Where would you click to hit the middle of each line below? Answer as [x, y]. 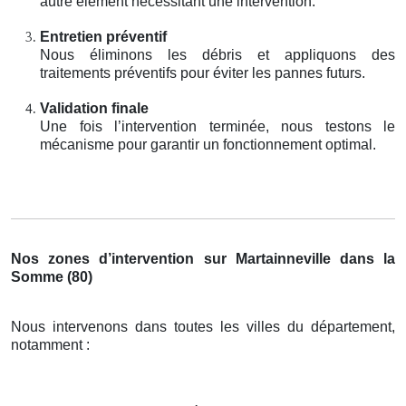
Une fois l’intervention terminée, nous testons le [217, 126]
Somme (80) [52, 276]
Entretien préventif [103, 36]
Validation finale [94, 108]
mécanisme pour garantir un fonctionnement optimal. [208, 144]
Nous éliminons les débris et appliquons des [217, 54]
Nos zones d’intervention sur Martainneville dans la [203, 258]
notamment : [50, 344]
